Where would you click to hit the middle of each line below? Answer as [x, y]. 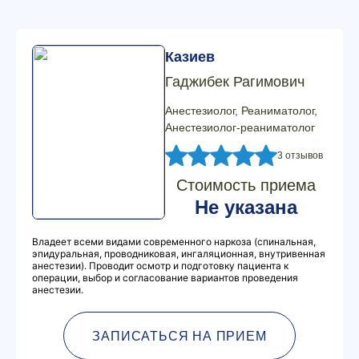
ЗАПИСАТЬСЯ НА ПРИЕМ [179, 336]
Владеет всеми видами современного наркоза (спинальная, [174, 242]
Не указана [246, 207]
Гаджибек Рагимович [235, 82]
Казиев [190, 57]
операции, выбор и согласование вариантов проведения [165, 278]
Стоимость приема [246, 185]
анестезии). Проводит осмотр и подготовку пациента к [160, 266]
